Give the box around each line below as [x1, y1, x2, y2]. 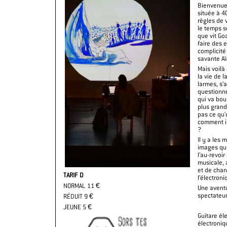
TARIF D [63, 171, 84, 179]
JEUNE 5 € [63, 203, 93, 211]
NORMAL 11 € [63, 182, 100, 190]
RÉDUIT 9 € [63, 193, 93, 200]
